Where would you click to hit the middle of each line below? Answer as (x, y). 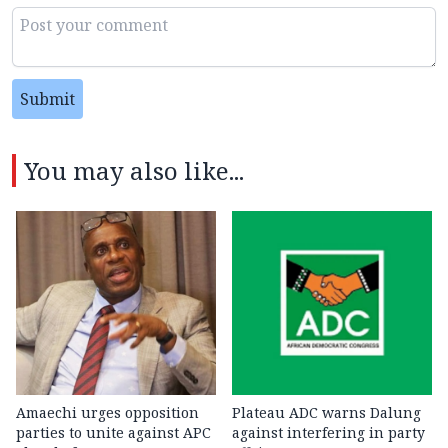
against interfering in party (328, 433)
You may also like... (134, 171)
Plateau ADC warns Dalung (326, 413)
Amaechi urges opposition (107, 413)
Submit (47, 99)
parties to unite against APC (113, 433)
